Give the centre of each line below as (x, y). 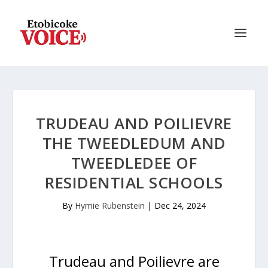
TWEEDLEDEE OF (134, 163)
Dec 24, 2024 (180, 205)
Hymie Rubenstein (110, 205)
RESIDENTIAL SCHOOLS (134, 182)
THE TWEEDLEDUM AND (134, 143)
